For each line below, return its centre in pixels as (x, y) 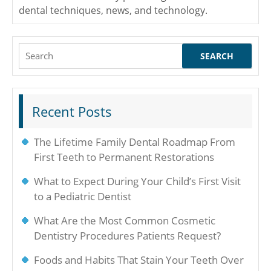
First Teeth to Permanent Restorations (124, 157)
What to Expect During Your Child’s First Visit (137, 181)
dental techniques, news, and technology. (113, 10)
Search (34, 50)
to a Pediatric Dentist (83, 196)
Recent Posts (72, 111)
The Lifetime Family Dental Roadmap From (135, 142)
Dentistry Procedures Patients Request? (127, 236)
